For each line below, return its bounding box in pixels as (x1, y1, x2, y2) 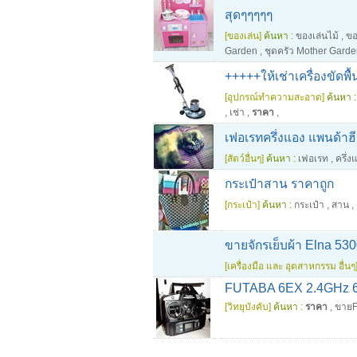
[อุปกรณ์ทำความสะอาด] (225, 92, 324, 103)
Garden (225, 45, 257, 57)
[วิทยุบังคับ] (225, 301, 271, 312)
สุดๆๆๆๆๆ (225, 8, 273, 22)
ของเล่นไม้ (296, 30, 339, 41)
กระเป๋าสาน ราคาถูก (225, 177, 334, 190)
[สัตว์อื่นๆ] (225, 153, 264, 164)
